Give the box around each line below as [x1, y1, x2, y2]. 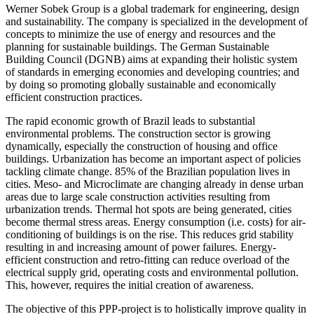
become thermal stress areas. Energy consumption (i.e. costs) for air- [6, 215, 306, 228]
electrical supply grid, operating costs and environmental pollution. [6, 266, 299, 278]
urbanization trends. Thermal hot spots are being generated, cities [6, 203, 292, 215]
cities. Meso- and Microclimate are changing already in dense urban [6, 177, 303, 190]
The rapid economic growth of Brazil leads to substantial [6, 114, 255, 127]
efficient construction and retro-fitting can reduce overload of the [6, 253, 289, 266]
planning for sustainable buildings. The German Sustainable [6, 40, 269, 53]
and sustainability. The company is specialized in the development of [6, 15, 308, 27]
